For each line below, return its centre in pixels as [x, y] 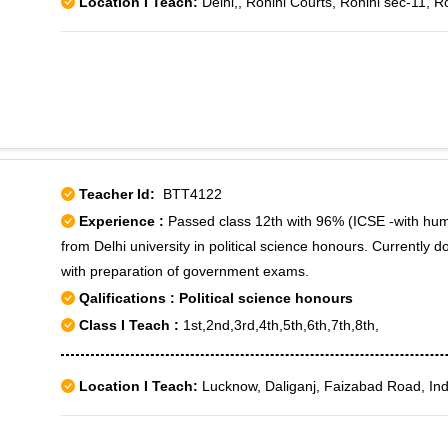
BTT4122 [188, 194]
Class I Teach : [129, 325]
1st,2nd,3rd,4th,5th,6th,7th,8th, [279, 325]
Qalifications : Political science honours [214, 298]
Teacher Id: [117, 194]
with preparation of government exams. [185, 271]
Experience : [123, 221]
